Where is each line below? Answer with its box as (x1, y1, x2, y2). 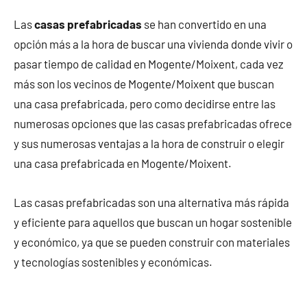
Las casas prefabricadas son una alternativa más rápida (14, 195, 289, 209)
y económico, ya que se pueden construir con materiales (14, 234, 290, 249)
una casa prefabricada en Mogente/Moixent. (14, 156, 232, 170)
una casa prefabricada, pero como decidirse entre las (14, 96, 275, 110)
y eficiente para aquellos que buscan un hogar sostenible (14, 214, 292, 229)
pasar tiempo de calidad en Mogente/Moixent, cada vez (14, 56, 284, 71)
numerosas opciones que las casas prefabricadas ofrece (14, 116, 292, 130)
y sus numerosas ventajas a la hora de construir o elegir (14, 136, 284, 150)
